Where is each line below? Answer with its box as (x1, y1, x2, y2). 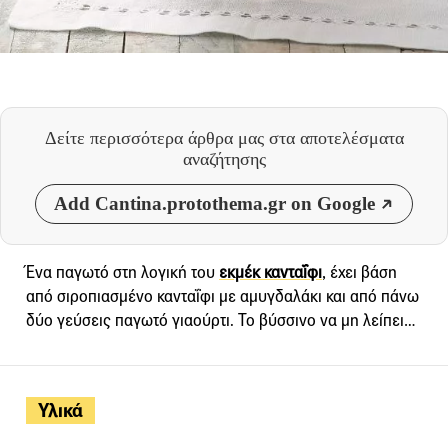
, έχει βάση (322, 262, 397, 284)
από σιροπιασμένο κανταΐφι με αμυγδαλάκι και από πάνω (26, 286, 419, 308)
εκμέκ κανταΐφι (219, 262, 322, 284)
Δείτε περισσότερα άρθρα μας (44, 128, 269, 149)
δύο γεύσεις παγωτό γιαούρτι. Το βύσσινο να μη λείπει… (26, 310, 416, 332)
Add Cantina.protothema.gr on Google (54, 193, 375, 215)
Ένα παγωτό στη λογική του (26, 262, 219, 284)
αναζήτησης (182, 149, 266, 170)
